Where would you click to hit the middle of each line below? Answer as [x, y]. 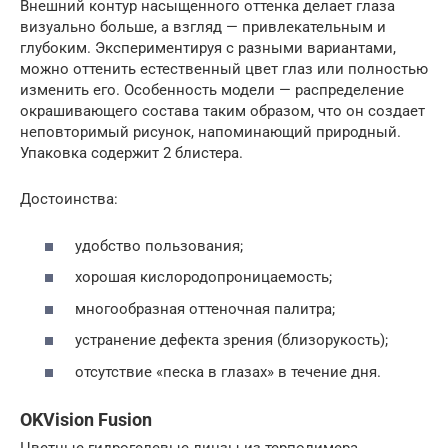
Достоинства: [69, 199]
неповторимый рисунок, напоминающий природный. [210, 132]
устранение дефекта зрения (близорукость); [231, 340]
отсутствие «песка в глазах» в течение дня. [228, 371]
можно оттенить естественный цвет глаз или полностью [224, 69]
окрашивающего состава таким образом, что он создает [222, 111]
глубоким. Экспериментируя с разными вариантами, [208, 48]
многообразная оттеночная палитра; [205, 308]
